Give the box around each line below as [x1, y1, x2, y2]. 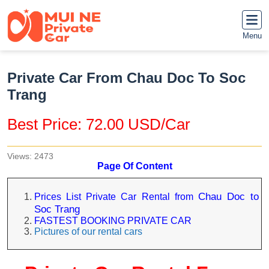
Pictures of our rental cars [34, 226, 143, 237]
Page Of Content [97, 161, 172, 171]
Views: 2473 [7, 151, 53, 161]
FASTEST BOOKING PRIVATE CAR [34, 216, 192, 226]
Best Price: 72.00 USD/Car [7, 115, 190, 133]
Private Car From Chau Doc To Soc [7, 70, 246, 86]
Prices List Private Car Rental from [34, 192, 198, 202]
